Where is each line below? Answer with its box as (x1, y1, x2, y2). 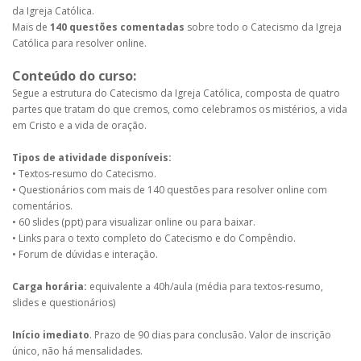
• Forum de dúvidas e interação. (12, 247, 158, 261)
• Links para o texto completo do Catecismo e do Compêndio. (12, 230, 296, 245)
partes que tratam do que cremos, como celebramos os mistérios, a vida (12, 102, 347, 116)
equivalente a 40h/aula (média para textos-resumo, (87, 279, 323, 293)
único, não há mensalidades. (12, 343, 143, 358)
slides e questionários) (12, 295, 115, 309)
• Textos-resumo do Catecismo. (12, 166, 156, 180)
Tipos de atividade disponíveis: (12, 150, 174, 164)
